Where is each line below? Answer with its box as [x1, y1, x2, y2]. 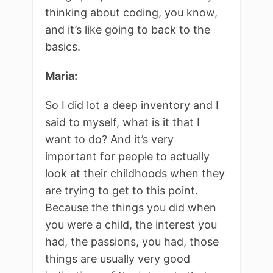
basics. [45, 40, 80, 53]
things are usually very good [45, 252, 190, 265]
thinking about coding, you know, [45, 5, 218, 19]
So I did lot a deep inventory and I [45, 98, 219, 112]
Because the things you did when [45, 200, 216, 214]
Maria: [45, 69, 77, 82]
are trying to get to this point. [45, 183, 198, 197]
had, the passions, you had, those [45, 235, 219, 248]
